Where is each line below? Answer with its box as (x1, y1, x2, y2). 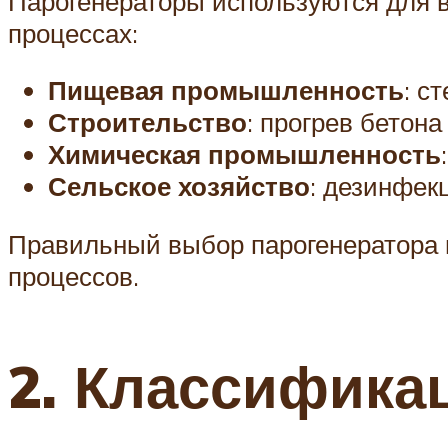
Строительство (48, 106, 247, 139)
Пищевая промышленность (48, 74, 404, 107)
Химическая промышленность (48, 138, 441, 171)
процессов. (8, 260, 139, 293)
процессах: (8, 16, 138, 49)
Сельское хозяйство (48, 170, 310, 203)
